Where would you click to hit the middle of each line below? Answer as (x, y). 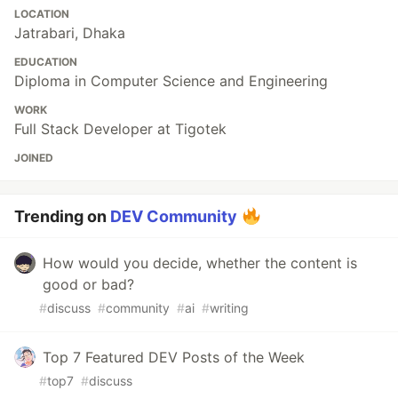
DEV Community (174, 217)
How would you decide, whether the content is (200, 263)
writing (229, 308)
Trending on (62, 217)
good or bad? (88, 285)
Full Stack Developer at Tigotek (120, 129)
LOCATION (42, 14)
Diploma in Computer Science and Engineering (171, 81)
